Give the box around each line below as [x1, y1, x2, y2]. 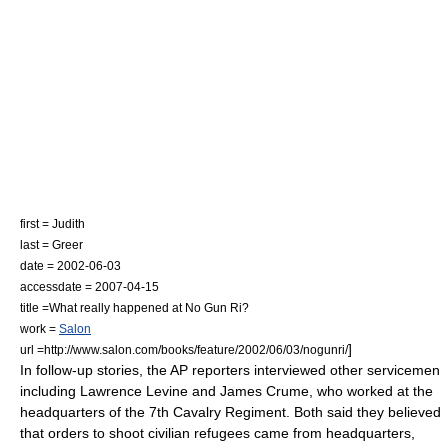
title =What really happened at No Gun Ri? [20, 301, 249, 314]
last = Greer [20, 238, 83, 251]
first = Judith [20, 217, 85, 230]
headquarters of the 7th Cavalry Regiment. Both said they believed [20, 404, 441, 420]
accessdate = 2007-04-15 [20, 280, 159, 293]
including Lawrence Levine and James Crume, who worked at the [20, 383, 433, 399]
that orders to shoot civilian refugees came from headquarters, [20, 425, 415, 441]
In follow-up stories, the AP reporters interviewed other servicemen [20, 362, 440, 378]
